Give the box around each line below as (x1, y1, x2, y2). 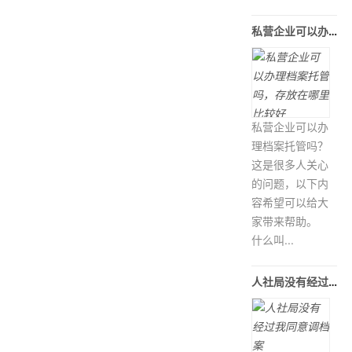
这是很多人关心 (251, 158, 329, 171)
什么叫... (251, 233, 295, 247)
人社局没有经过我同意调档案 (328, 275, 338, 288)
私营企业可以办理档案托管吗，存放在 (328, 24, 338, 38)
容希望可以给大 (251, 196, 329, 209)
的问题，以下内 (251, 177, 329, 190)
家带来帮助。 (251, 214, 318, 228)
